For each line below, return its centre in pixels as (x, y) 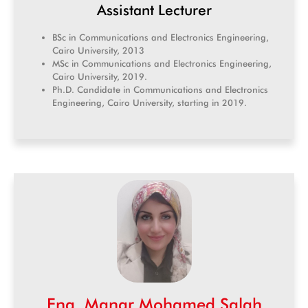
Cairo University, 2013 (98, 50)
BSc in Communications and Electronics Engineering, (161, 37)
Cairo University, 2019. (100, 76)
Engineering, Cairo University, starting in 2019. (150, 102)
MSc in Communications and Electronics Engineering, (162, 63)
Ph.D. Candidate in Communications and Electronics (160, 89)
